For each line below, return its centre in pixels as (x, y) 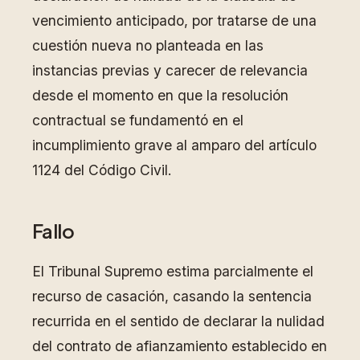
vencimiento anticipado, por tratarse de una (174, 20)
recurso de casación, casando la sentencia (172, 297)
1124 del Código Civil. (102, 170)
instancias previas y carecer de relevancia (170, 70)
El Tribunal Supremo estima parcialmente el (173, 272)
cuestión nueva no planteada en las (148, 45)
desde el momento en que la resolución (160, 95)
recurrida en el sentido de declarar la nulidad (178, 321)
